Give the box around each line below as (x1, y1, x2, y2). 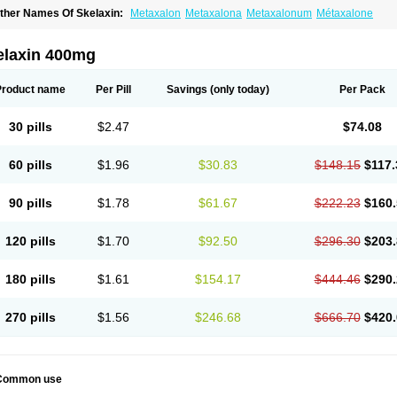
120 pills (4, 234, 56, 248)
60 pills (8, 158, 52, 172)
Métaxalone (316, 7, 373, 19)
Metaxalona (185, 7, 242, 19)
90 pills (8, 196, 52, 210)
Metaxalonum (246, 7, 312, 19)
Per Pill (96, 83, 131, 96)
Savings (167, 83, 207, 96)
